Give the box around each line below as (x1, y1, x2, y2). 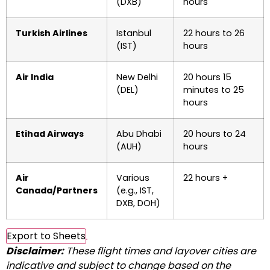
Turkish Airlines (16, 27, 87, 39)
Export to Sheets (7, 229, 86, 243)
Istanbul (116, 27, 151, 39)
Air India (16, 71, 54, 83)
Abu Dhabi (116, 128, 162, 140)
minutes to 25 (183, 84, 244, 96)
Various (116, 172, 149, 184)
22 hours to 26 (183, 27, 245, 39)
